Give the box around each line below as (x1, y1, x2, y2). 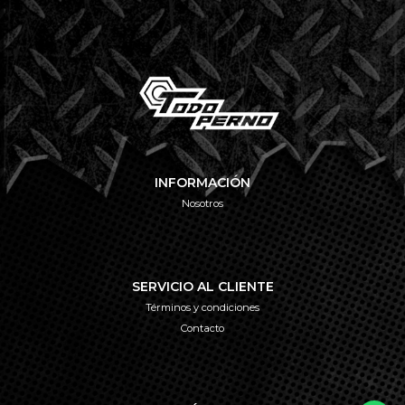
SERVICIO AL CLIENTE (131, 278, 274, 295)
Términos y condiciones (146, 300, 259, 314)
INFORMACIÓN (155, 174, 250, 192)
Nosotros (182, 197, 223, 211)
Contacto (181, 321, 224, 334)
